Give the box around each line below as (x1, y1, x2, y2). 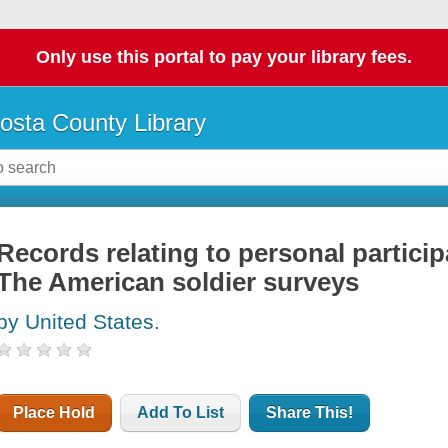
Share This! (266, 404, 354, 422)
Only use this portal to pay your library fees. (36, 47, 412, 68)
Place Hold (13, 404, 96, 422)
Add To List (137, 404, 225, 422)
